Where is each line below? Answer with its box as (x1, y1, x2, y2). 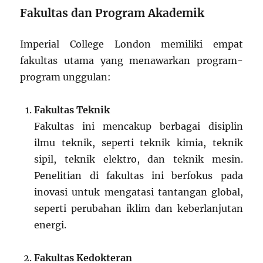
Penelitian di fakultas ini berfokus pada (34, 169, 243, 181)
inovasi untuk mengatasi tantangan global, (34, 186, 243, 198)
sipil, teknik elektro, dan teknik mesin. (34, 153, 243, 165)
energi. (34, 218, 67, 231)
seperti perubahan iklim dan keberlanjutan (34, 202, 243, 214)
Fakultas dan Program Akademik (20, 5, 205, 20)
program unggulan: (20, 70, 112, 83)
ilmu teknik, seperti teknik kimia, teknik (34, 136, 243, 149)
